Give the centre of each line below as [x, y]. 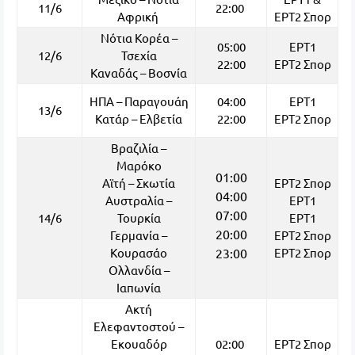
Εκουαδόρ [139, 344]
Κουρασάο [139, 252]
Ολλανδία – [139, 270]
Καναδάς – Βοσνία [139, 73]
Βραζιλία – [139, 148]
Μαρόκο [139, 165]
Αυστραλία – [139, 200]
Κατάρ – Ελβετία [139, 118]
